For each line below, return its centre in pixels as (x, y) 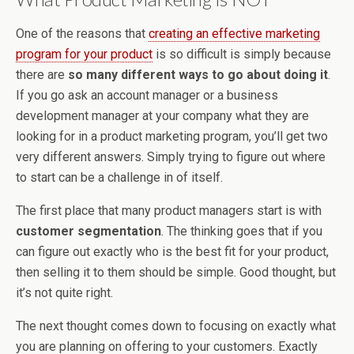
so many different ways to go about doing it (198, 75)
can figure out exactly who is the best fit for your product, (172, 252)
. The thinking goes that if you (242, 232)
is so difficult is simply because (242, 55)
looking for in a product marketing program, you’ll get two (172, 137)
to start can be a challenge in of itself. (119, 178)
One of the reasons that (82, 34)
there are (42, 75)
